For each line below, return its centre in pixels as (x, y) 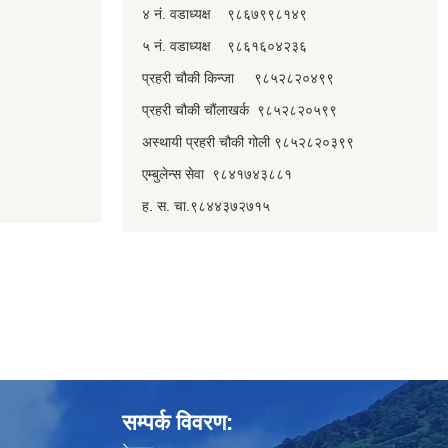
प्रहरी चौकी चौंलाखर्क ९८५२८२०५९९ (239, 109)
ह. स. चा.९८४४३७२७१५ (206, 205)
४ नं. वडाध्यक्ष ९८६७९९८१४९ (224, 13)
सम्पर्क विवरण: (177, 422)
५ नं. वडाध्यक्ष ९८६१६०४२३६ (224, 45)
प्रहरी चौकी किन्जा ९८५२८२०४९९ (238, 77)
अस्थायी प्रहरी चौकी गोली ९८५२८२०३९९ (248, 141)
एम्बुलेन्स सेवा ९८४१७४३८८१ (217, 173)
